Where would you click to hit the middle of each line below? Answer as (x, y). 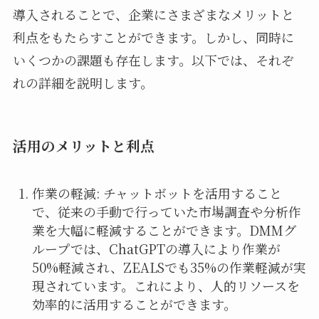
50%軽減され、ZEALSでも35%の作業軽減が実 (169, 267)
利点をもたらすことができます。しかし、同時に (153, 37)
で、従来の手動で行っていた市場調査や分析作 (166, 211)
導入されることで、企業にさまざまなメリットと (153, 15)
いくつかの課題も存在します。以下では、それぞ (153, 60)
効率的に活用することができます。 (134, 304)
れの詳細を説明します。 (83, 83)
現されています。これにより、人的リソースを (166, 285)
